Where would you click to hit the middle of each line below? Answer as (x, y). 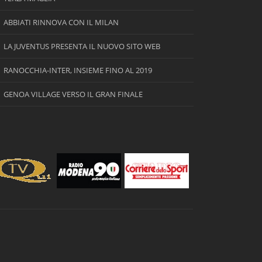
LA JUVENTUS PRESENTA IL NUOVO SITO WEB (82, 46)
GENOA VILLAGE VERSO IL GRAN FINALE (73, 94)
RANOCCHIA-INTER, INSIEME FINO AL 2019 (77, 70)
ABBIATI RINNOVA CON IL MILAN (61, 22)
